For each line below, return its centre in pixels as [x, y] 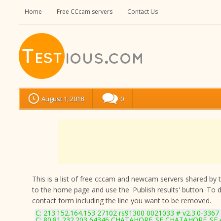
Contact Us [143, 12]
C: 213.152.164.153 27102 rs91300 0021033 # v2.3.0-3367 [127, 213]
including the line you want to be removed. [143, 201]
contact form [53, 201]
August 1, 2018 [63, 99]
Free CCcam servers [85, 12]
